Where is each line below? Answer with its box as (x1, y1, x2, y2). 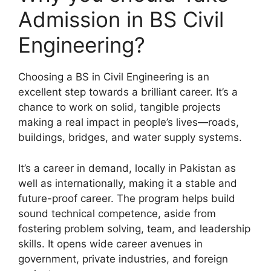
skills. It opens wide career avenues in (18, 237, 203, 250)
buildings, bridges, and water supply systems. (18, 131, 242, 144)
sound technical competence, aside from (18, 207, 216, 220)
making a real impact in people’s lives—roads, (18, 116, 239, 129)
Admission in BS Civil (18, 7, 224, 33)
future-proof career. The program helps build (18, 192, 235, 204)
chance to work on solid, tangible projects (18, 101, 221, 114)
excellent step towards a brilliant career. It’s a (18, 86, 238, 99)
